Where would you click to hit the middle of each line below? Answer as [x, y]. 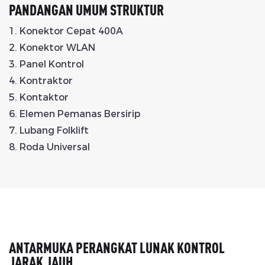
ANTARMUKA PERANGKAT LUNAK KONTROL [117, 248]
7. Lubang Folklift [49, 131]
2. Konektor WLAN [52, 48]
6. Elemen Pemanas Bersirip [75, 114]
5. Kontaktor [39, 98]
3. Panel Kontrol [46, 64]
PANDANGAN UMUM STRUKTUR [86, 10]
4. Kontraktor [41, 81]
